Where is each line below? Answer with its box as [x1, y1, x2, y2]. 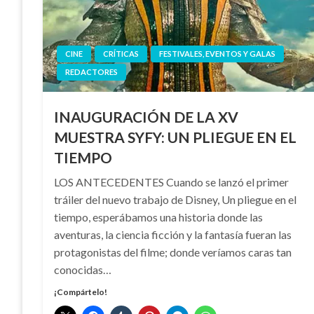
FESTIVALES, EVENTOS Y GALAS [159, 48, 276, 58]
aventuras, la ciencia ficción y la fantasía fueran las [54, 227, 292, 241]
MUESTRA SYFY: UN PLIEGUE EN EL [54, 128, 297, 146]
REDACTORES [65, 67, 118, 76]
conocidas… [54, 262, 112, 276]
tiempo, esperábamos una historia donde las [54, 210, 264, 224]
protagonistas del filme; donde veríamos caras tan [54, 245, 292, 259]
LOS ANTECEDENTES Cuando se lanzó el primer [54, 175, 289, 189]
